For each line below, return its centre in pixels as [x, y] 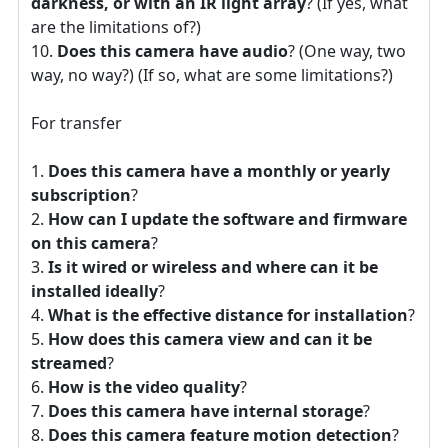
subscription [81, 194]
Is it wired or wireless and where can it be [213, 266]
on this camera [91, 242]
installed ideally [94, 290]
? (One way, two [347, 50]
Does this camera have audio [172, 50]
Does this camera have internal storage [205, 410]
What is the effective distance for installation [228, 314]
